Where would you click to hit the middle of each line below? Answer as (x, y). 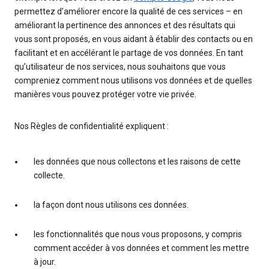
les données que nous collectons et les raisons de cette (137, 162)
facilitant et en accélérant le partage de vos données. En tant (129, 53)
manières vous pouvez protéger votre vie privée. (105, 95)
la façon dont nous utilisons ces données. (111, 205)
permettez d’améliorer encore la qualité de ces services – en (128, 12)
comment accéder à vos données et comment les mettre (141, 248)
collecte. (49, 176)
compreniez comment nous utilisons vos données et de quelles (133, 81)
